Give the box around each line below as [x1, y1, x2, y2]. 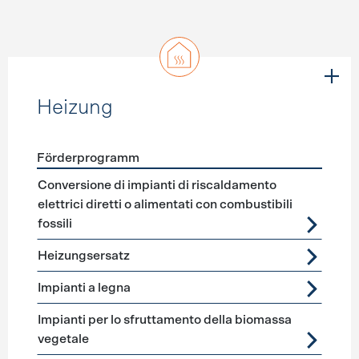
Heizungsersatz [37, 249, 130, 262]
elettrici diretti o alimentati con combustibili [37, 198, 292, 211]
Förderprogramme [35, 171, 143, 184]
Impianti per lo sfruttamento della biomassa [37, 313, 292, 326]
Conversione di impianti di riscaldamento [37, 179, 276, 192]
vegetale [37, 333, 89, 345]
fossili [37, 217, 72, 230]
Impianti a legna [37, 281, 131, 294]
